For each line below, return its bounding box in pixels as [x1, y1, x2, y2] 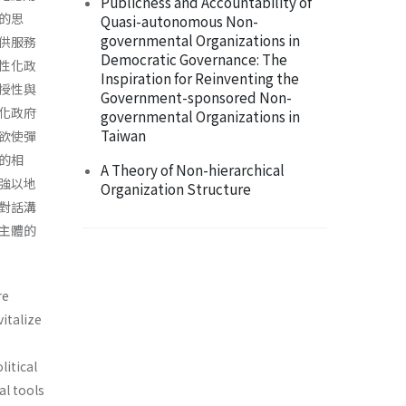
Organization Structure [101, 179, 251, 199]
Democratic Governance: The [101, 49, 287, 70]
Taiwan [101, 125, 146, 146]
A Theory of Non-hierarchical [101, 159, 285, 180]
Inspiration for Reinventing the [101, 68, 299, 89]
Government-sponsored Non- [101, 87, 292, 108]
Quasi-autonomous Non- [101, 11, 258, 32]
